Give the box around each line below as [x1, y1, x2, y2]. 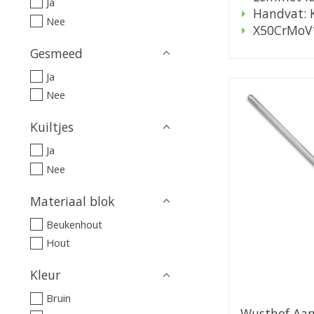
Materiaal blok [30, 192, 115, 210]
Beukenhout [46, 217, 102, 231]
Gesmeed [30, 44, 83, 62]
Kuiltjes [30, 118, 74, 136]
